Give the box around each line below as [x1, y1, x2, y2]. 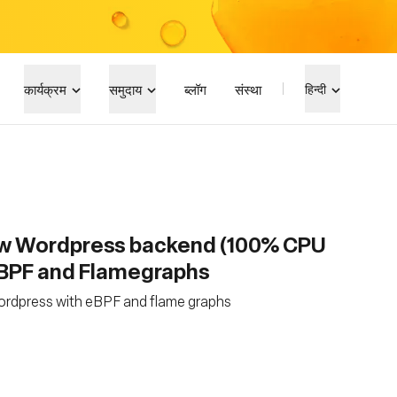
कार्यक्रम [24, 79, 66, 98]
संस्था [235, 79, 261, 98]
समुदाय [109, 79, 142, 98]
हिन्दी [305, 80, 326, 97]
